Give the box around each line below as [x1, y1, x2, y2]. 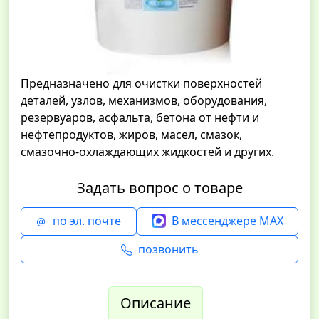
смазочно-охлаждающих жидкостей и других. [21, 144, 274, 159]
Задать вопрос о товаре [76, 178, 243, 197]
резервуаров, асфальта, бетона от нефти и [21, 110, 259, 125]
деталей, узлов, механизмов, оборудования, [21, 93, 267, 108]
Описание [120, 293, 191, 313]
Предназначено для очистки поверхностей [21, 75, 262, 91]
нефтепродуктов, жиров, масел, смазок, [21, 127, 242, 142]
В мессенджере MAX [171, 213, 283, 229]
